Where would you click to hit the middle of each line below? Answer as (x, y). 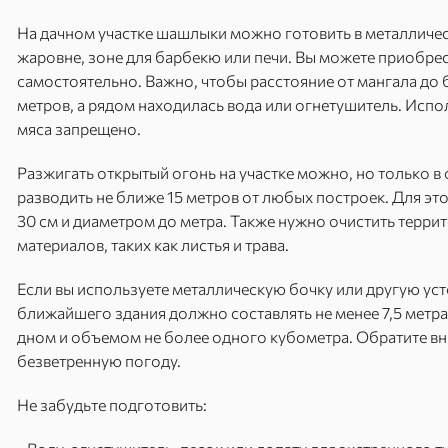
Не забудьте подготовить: (112, 404)
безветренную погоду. (100, 360)
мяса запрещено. (79, 128)
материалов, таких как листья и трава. (153, 244)
